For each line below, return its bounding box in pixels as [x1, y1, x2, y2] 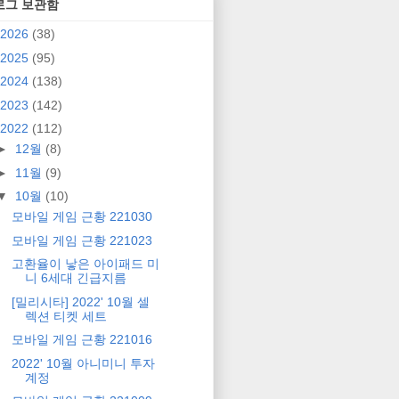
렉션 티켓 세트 [24, 308, 107, 323]
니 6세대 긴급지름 [24, 271, 126, 286]
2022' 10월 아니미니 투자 [11, 355, 155, 370]
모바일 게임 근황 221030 [11, 209, 152, 224]
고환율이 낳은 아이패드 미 [11, 256, 159, 272]
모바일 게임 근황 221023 [11, 232, 152, 248]
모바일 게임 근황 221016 [11, 332, 152, 347]
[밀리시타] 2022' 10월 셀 [11, 294, 150, 309]
